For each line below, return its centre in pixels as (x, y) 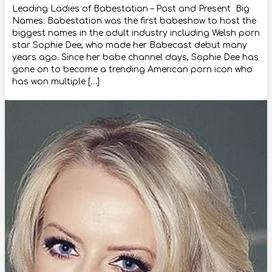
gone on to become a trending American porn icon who (132, 69)
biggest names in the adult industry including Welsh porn (136, 33)
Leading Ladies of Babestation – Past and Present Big (131, 8)
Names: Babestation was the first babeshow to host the (134, 21)
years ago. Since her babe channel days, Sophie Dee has (135, 57)
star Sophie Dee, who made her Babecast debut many (130, 45)
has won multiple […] (56, 81)
